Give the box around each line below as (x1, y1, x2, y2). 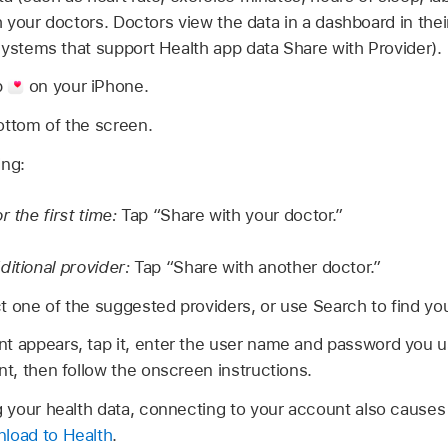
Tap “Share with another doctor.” (134, 256, 381, 277)
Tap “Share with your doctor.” (121, 205, 343, 226)
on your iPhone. (24, 76, 149, 97)
